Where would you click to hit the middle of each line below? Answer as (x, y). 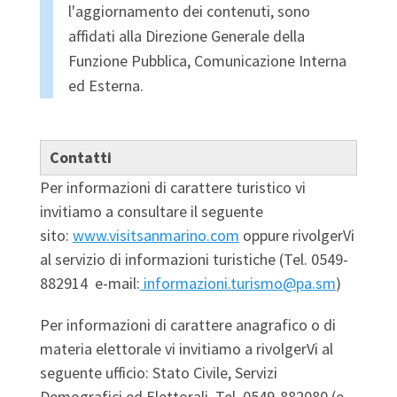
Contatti (82, 157)
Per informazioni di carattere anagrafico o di (188, 324)
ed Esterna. (106, 85)
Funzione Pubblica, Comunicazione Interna (207, 60)
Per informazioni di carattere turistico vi (173, 187)
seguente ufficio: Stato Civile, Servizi (159, 372)
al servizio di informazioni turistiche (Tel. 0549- (194, 259)
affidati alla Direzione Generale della (187, 35)
